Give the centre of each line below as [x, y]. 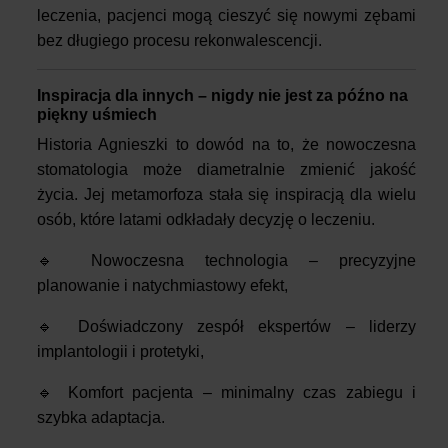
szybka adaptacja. [101, 417]
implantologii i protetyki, [120, 351]
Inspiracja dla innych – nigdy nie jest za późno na [222, 95]
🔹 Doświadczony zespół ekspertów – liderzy [226, 326]
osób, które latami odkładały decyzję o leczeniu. [206, 219]
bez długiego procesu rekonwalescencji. [179, 40]
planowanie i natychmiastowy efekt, [162, 285]
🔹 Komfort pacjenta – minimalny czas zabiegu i [226, 392]
